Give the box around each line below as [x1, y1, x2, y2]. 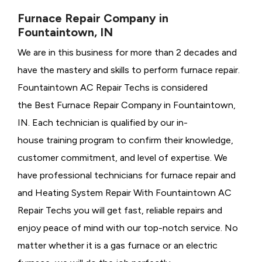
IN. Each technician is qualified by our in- [18, 117, 188, 129]
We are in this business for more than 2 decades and [18, 47, 237, 58]
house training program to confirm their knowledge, [18, 135, 233, 146]
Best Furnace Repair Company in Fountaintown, [35, 99, 236, 111]
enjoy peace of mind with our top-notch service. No [18, 222, 238, 234]
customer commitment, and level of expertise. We [18, 152, 227, 164]
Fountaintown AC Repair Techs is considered [18, 82, 208, 94]
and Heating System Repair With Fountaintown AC [18, 187, 232, 199]
